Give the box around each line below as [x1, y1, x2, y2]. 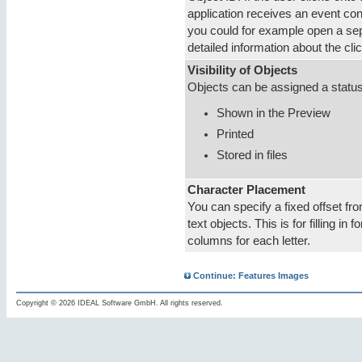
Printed [217, 127, 254, 141]
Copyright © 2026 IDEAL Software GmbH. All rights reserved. [16, 299, 223, 308]
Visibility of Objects [187, 64, 297, 78]
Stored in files [217, 148, 288, 162]
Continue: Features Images [191, 271, 309, 281]
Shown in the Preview [217, 106, 330, 120]
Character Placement [187, 183, 305, 197]
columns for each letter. [187, 234, 310, 248]
